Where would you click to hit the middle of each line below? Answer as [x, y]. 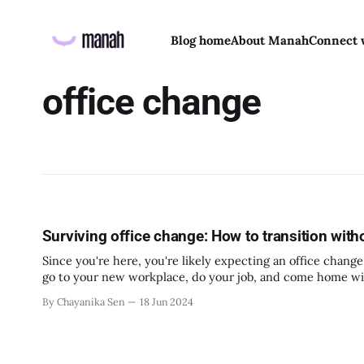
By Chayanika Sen [83, 301]
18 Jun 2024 [167, 301]
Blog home [200, 40]
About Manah [269, 40]
